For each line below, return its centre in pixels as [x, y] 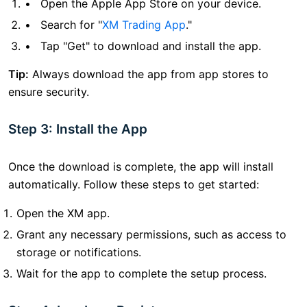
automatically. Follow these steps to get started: [134, 185]
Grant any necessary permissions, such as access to [151, 235]
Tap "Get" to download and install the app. [151, 46]
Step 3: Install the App [78, 130]
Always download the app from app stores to [149, 74]
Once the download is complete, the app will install [141, 167]
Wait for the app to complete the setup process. [142, 274]
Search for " [71, 25]
